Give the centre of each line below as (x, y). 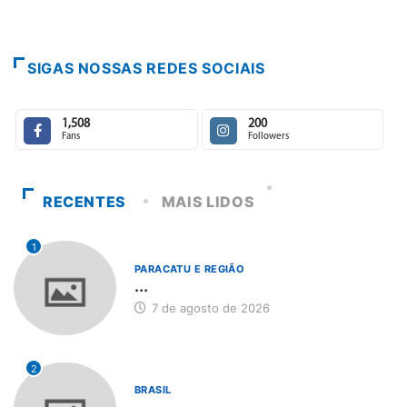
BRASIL (153, 390)
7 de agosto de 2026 (208, 308)
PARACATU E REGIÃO (189, 268)
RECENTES (84, 201)
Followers (268, 136)
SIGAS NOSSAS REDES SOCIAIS (146, 68)
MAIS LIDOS (208, 201)
